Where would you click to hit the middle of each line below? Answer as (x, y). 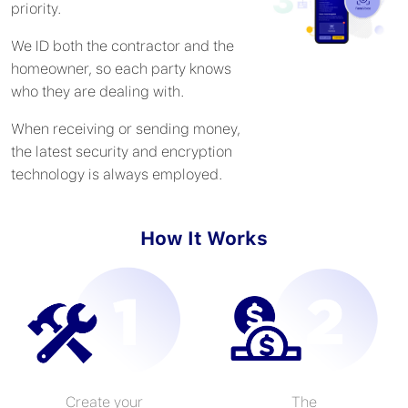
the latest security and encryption (122, 151)
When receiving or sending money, (126, 128)
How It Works (204, 238)
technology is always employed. (117, 174)
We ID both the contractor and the (122, 46)
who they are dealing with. (97, 91)
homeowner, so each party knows (121, 68)
